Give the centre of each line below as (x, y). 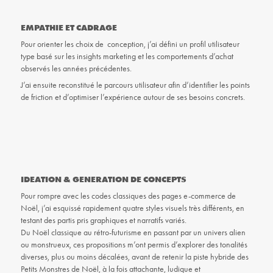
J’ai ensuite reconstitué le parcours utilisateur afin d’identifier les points (135, 85)
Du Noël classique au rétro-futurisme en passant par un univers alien (133, 233)
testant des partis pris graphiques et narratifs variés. (103, 221)
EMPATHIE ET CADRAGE (69, 28)
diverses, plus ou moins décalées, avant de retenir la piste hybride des (134, 257)
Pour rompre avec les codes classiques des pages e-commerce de (128, 196)
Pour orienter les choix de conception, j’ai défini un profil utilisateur (130, 44)
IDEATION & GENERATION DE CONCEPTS (103, 179)
